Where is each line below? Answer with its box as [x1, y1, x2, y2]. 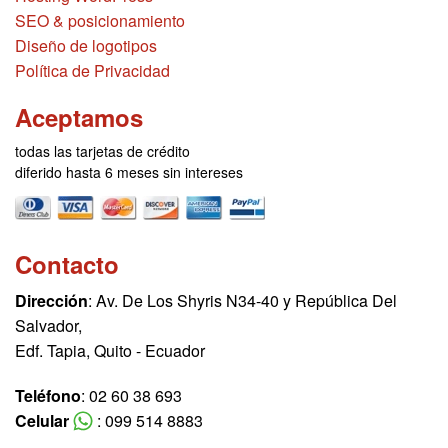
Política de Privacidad [15, 59, 170, 83]
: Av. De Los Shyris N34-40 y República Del [88, 289, 397, 312]
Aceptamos [15, 100, 143, 135]
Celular [15, 409, 69, 432]
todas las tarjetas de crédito [15, 141, 190, 162]
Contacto [15, 247, 119, 281]
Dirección [15, 289, 88, 312]
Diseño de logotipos [15, 34, 157, 58]
